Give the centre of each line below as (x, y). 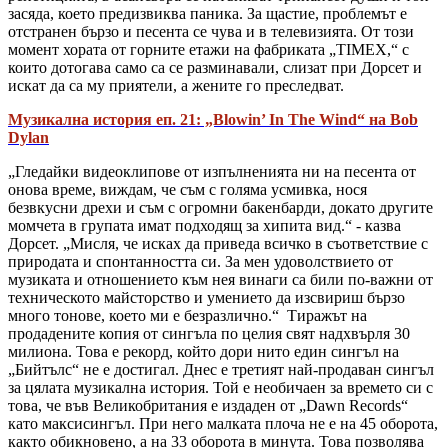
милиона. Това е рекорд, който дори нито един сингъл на (203, 352)
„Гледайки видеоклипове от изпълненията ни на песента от (212, 172)
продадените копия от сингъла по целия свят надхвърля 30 (209, 334)
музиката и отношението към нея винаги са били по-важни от (220, 280)
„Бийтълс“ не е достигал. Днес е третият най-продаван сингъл (221, 370)
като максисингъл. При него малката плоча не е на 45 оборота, (223, 424)
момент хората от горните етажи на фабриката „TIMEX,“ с (208, 50)
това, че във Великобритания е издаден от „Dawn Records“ (208, 406)
